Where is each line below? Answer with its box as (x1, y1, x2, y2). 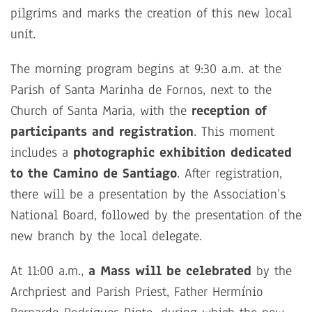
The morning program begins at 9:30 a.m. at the (10, 60, 281, 79)
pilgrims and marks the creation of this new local (10, 4, 292, 23)
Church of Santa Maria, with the (10, 102, 192, 120)
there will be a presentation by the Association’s (10, 185, 286, 204)
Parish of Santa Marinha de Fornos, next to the (10, 81, 272, 100)
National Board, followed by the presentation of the (10, 206, 302, 225)
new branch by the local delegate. (10, 227, 202, 246)
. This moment (194, 123, 274, 141)
